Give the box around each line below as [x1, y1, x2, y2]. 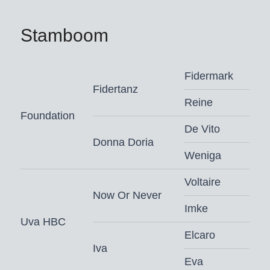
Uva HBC [20, 216, 66, 228]
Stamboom [20, 25, 108, 46]
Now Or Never [92, 189, 162, 202]
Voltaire [184, 176, 221, 189]
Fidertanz [92, 83, 138, 96]
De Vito [184, 123, 220, 136]
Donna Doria [92, 136, 154, 149]
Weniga [184, 149, 221, 162]
